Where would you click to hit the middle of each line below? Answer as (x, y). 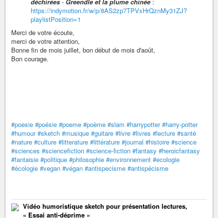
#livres (142, 133)
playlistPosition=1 (56, 19)
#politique (54, 160)
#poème (94, 125)
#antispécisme (148, 168)
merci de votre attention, (45, 41)
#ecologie (166, 160)
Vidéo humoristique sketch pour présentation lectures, (105, 206)
